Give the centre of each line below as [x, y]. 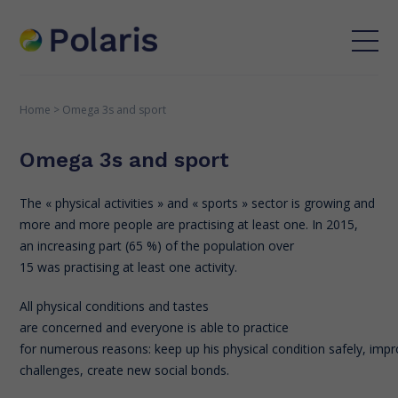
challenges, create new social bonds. [127, 370]
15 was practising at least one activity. [132, 267]
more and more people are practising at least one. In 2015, [191, 224]
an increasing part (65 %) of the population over [157, 245]
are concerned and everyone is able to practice [155, 327]
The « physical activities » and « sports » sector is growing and [198, 203]
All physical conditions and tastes [115, 306]
